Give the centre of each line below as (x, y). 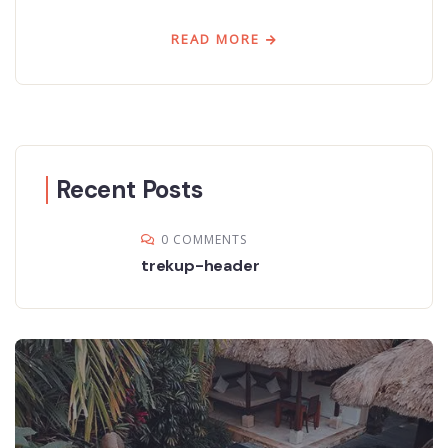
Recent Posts (129, 189)
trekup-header (200, 265)
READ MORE (215, 38)
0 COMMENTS (204, 239)
